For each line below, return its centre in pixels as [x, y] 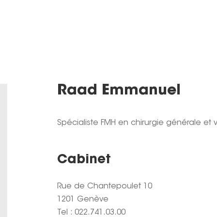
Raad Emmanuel [119, 91]
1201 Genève [83, 200]
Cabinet [84, 161]
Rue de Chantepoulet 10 [104, 187]
